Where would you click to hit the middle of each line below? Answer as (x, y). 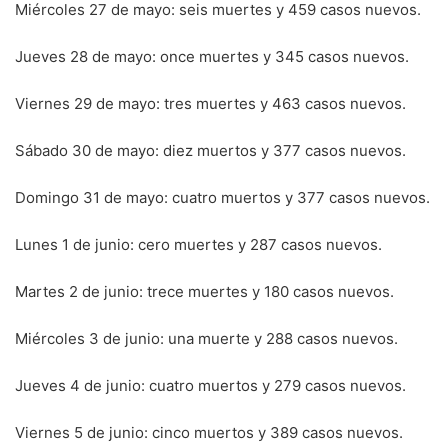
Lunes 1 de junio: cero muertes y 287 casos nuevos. (198, 244)
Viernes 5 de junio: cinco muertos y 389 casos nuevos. (209, 432)
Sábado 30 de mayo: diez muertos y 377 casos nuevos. (210, 150)
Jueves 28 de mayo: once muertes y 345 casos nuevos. (212, 56)
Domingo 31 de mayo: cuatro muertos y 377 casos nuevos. (222, 197)
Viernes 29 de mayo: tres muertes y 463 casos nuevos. (210, 103)
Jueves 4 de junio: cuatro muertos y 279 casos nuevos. (210, 385)
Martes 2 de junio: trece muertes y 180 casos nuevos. (204, 291)
